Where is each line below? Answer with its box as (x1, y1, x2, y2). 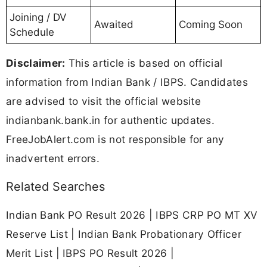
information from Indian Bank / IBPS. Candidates (6, 75, 249, 88)
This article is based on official (65, 56, 223, 69)
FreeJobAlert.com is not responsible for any (6, 132, 225, 145)
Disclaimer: (6, 56, 66, 69)
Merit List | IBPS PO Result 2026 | (6, 246, 174, 259)
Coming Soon (179, 18, 243, 30)
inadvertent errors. (6, 151, 100, 164)
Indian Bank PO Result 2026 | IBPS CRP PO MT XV (6, 208, 258, 221)
